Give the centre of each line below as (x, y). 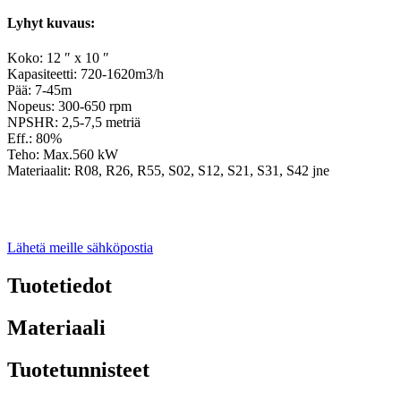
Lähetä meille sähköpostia (80, 248)
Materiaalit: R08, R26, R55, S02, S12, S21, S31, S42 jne (168, 171)
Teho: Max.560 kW (63, 155)
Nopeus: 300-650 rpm (69, 107)
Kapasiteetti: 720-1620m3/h (85, 74)
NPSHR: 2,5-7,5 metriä (74, 123)
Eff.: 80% (34, 139)
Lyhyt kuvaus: (51, 23)
